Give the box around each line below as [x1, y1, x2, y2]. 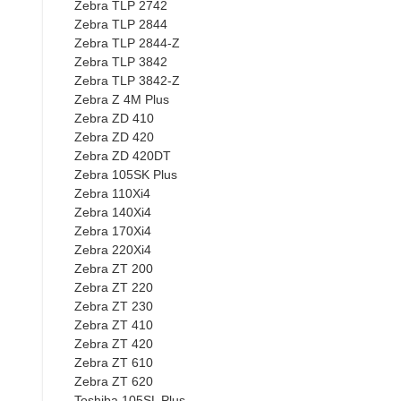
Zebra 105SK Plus [74, 166, 177, 182]
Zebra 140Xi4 [74, 204, 151, 219]
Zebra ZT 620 [74, 373, 153, 388]
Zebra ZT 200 [74, 260, 153, 276]
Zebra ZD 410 [74, 110, 154, 125]
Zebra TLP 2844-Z [74, 35, 180, 50]
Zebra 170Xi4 [74, 223, 151, 238]
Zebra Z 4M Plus [74, 91, 169, 107]
